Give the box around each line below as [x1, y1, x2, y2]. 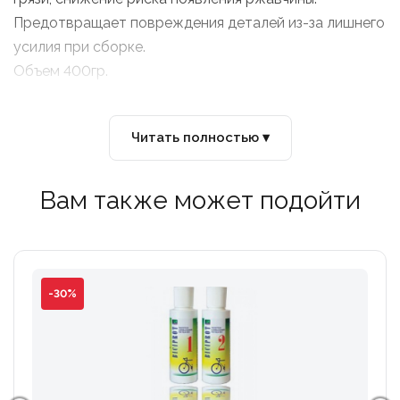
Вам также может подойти [39, 186, 361, 215]
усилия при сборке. [13, 38, 146, 55]
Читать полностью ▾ [130, 129, 270, 146]
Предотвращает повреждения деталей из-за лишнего [13, 14, 385, 31]
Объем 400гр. [13, 62, 108, 79]
